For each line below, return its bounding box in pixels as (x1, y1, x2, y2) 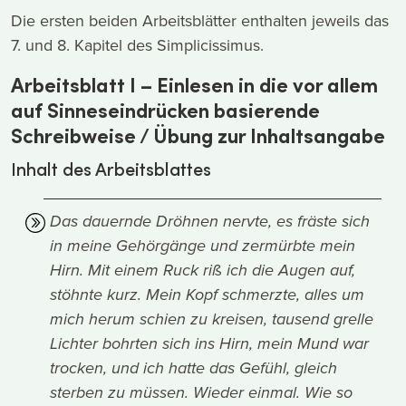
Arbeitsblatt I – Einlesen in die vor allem (11, 71, 378, 99)
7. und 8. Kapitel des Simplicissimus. (11, 34, 264, 57)
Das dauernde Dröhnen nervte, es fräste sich (50, 212, 371, 233)
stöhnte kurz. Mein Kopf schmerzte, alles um (50, 285, 365, 306)
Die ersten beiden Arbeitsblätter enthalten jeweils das (11, 9, 389, 33)
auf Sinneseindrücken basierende (11, 96, 320, 124)
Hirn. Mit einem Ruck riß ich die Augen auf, (50, 261, 356, 282)
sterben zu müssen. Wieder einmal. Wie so (50, 383, 353, 404)
